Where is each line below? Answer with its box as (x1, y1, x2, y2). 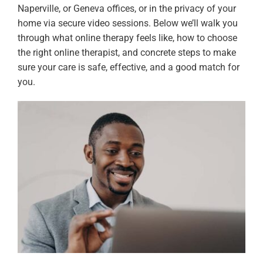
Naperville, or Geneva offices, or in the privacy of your (18, 3, 236, 15)
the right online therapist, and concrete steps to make (18, 47, 236, 59)
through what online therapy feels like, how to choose (18, 32, 237, 44)
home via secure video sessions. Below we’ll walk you (18, 18, 238, 29)
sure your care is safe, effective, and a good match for (18, 62, 240, 73)
